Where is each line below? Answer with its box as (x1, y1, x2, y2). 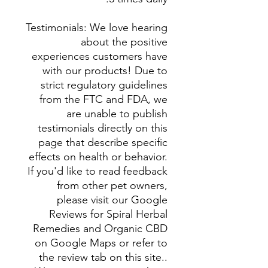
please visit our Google (57, 193, 167, 206)
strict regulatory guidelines (41, 78, 167, 92)
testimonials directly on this (38, 121, 167, 135)
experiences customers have (32, 50, 167, 63)
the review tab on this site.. (39, 251, 167, 264)
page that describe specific (38, 136, 167, 149)
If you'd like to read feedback (28, 165, 167, 178)
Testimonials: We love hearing (26, 21, 167, 34)
